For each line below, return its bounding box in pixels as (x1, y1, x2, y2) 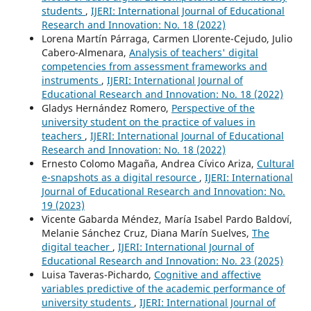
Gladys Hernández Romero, (41, 101, 171, 115)
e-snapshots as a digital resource (41, 171, 199, 185)
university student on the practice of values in (41, 115, 255, 129)
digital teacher (41, 240, 112, 254)
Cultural (256, 157, 294, 171)
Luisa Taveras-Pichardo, (41, 268, 154, 282)
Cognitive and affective (153, 268, 261, 282)
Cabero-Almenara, (41, 46, 129, 60)
